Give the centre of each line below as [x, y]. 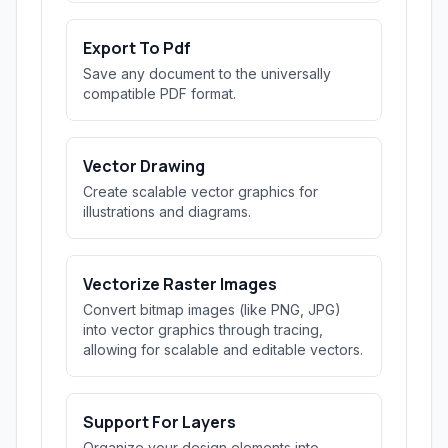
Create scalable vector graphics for [200, 191]
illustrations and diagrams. [167, 211]
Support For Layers [159, 422]
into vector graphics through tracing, [203, 329]
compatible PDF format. [159, 93]
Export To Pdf [137, 48]
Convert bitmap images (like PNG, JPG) [212, 309]
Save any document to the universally [207, 73]
